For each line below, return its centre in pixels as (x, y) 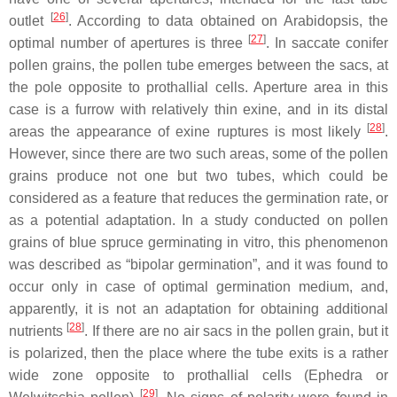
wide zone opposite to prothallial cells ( (159, 375)
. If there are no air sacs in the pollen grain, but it (237, 331)
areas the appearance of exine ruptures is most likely (188, 131)
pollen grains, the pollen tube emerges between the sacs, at (198, 65)
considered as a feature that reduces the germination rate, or (198, 198)
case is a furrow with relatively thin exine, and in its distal (198, 109)
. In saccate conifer (327, 43)
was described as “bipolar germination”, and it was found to (198, 264)
